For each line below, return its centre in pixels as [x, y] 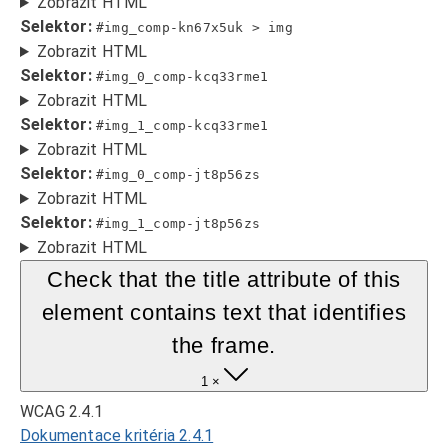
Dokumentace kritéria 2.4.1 [117, 435]
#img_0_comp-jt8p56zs [178, 174]
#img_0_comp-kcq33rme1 [182, 76]
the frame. [224, 345]
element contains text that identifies [224, 312]
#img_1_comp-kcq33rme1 [182, 125]
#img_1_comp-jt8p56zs [178, 223]
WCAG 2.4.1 [61, 411]
